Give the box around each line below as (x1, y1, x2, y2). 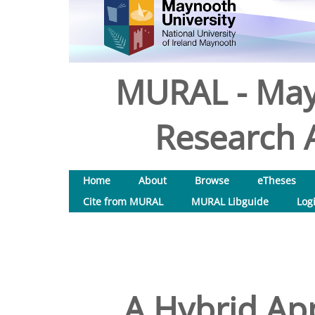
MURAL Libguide (191, 195, 269, 208)
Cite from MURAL (83, 195, 163, 208)
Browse (195, 174, 229, 187)
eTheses (257, 174, 296, 187)
